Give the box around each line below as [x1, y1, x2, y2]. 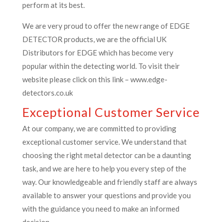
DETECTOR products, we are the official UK [22, 35, 166, 44]
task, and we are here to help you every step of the [22, 164, 186, 173]
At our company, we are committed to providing [22, 124, 176, 133]
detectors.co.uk [22, 88, 73, 97]
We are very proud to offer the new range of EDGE [22, 21, 190, 30]
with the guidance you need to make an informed [22, 204, 179, 213]
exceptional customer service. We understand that [22, 137, 187, 146]
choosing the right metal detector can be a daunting [22, 151, 191, 160]
